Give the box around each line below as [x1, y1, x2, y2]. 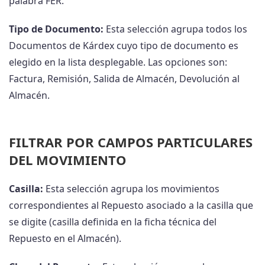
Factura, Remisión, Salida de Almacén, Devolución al [9, 72, 240, 86]
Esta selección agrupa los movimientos [43, 182, 219, 196]
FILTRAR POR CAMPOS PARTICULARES [9, 133, 253, 151]
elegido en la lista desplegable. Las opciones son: [9, 56, 227, 69]
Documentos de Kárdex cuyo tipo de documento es [9, 39, 238, 53]
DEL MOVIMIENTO [9, 151, 127, 169]
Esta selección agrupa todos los [104, 22, 247, 36]
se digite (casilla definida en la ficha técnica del [9, 215, 216, 229]
